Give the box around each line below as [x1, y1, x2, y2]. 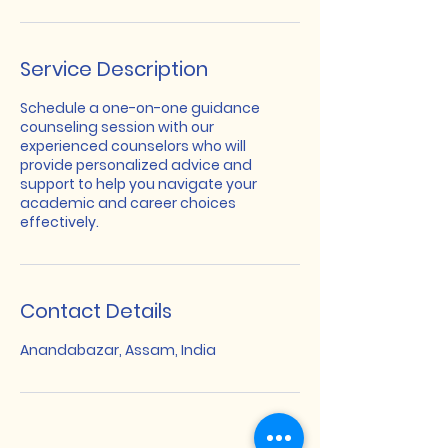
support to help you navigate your [20, 174, 257, 194]
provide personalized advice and [20, 155, 252, 175]
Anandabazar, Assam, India [20, 340, 216, 360]
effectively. [20, 212, 99, 232]
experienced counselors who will [20, 136, 246, 156]
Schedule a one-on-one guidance [20, 98, 260, 118]
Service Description [20, 55, 208, 83]
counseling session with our [20, 117, 214, 137]
